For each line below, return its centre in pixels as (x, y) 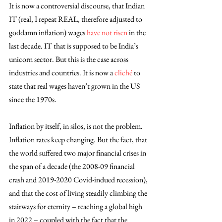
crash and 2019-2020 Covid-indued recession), (79, 179)
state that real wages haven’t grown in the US (75, 86)
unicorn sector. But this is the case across (69, 59)
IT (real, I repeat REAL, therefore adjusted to (76, 19)
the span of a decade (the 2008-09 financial (73, 166)
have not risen (107, 32)
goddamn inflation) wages (48, 32)
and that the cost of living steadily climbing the (79, 193)
